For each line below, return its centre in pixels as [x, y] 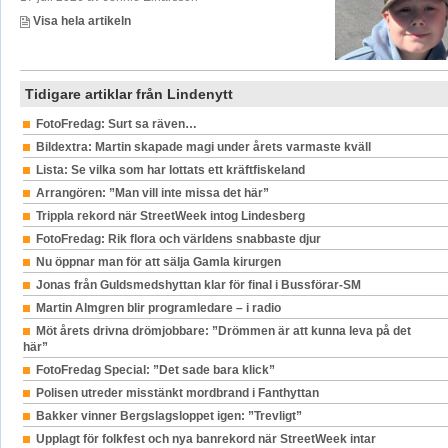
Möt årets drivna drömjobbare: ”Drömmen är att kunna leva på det [223, 331]
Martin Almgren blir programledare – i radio [158, 308]
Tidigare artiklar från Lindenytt [128, 94]
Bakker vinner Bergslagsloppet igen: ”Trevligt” [168, 416]
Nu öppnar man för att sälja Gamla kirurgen [158, 262]
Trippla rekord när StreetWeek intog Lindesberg [170, 216]
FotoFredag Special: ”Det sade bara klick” [155, 370]
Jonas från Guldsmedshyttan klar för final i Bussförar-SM [198, 285]
